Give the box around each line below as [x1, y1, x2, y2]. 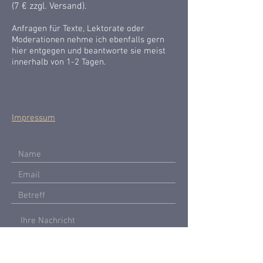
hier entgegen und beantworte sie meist [12, 46, 166, 56]
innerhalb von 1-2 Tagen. [12, 57, 106, 68]
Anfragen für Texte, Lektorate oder [12, 23, 144, 34]
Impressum [12, 113, 55, 123]
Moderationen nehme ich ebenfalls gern [12, 35, 164, 45]
